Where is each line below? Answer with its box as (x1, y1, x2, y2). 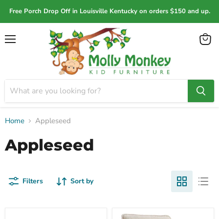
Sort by (70, 176, 93, 186)
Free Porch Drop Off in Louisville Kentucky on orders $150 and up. (9, 7, 210, 16)
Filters (22, 176, 43, 186)
